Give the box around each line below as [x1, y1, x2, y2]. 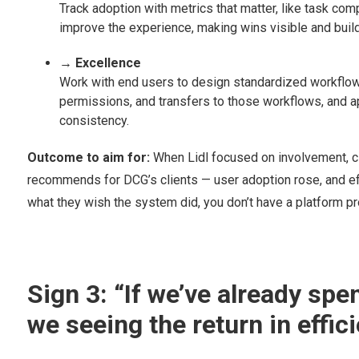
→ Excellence [58, 55, 141, 71]
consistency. [58, 113, 129, 129]
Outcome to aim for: [26, 150, 153, 166]
